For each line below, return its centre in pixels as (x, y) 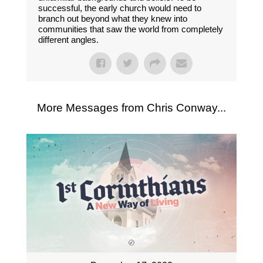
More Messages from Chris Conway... (131, 108)
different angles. (68, 40)
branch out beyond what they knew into (112, 19)
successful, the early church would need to (119, 8)
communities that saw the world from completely (130, 29)
